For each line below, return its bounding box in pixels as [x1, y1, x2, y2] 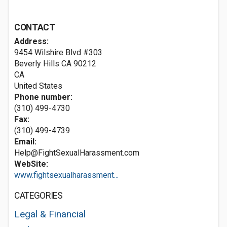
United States [14, 81, 62, 91]
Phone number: [14, 92, 72, 102]
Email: [14, 137, 36, 146]
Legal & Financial [14, 208, 86, 220]
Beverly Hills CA [14, 59, 71, 68]
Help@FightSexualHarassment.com [14, 148, 139, 158]
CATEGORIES [14, 191, 63, 201]
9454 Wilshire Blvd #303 [14, 48, 102, 57]
